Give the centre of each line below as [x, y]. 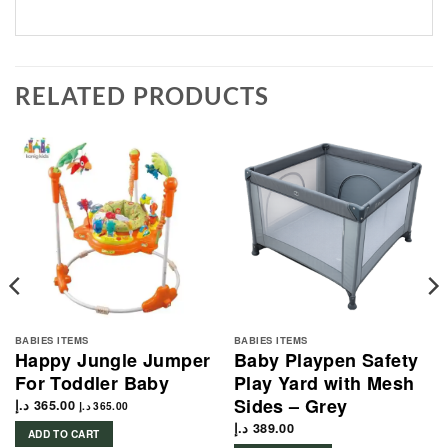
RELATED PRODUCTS [142, 96]
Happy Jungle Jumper [112, 360]
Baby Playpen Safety [326, 360]
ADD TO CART [64, 434]
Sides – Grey [290, 406]
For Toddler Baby [92, 383]
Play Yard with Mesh [324, 383]
